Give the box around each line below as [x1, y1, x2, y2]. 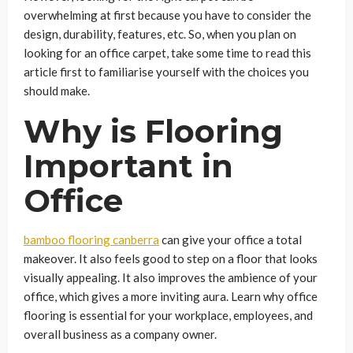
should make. [24, 83, 90, 98]
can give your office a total [159, 232, 302, 247]
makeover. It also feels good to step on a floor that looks [24, 251, 318, 266]
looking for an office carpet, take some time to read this [24, 45, 311, 60]
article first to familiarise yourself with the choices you [24, 64, 309, 79]
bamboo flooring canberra [24, 232, 159, 247]
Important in [24, 146, 233, 185]
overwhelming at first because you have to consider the [24, 7, 311, 22]
